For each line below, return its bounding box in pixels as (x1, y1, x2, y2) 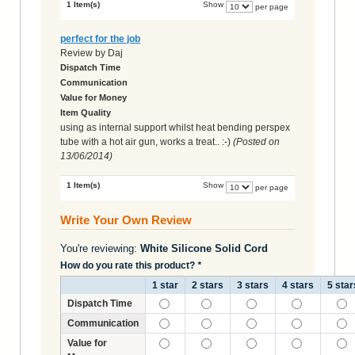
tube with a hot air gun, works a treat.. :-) (60, 136, 231, 147)
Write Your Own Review (60, 212, 192, 227)
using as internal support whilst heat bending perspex (60, 121, 290, 133)
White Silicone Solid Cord (140, 242, 268, 254)
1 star (152, 279, 178, 291)
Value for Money (60, 92, 127, 102)
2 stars (192, 279, 223, 291)
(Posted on (233, 136, 280, 147)
